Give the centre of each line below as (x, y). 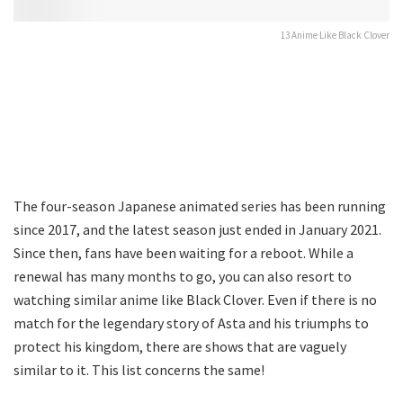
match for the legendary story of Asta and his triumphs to (191, 322)
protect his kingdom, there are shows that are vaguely (180, 346)
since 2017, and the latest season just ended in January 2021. (197, 229)
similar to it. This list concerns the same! (139, 369)
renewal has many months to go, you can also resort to (183, 276)
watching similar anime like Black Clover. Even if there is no (195, 299)
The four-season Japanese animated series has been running (200, 206)
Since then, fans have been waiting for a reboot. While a (184, 252)
